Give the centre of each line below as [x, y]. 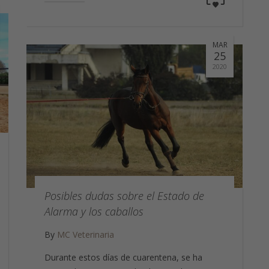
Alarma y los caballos [94, 211]
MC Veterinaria [86, 234]
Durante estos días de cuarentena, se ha [123, 257]
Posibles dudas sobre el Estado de [124, 195]
